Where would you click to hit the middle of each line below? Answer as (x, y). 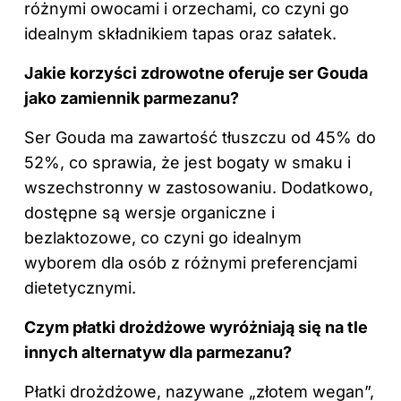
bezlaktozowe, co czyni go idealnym (163, 238)
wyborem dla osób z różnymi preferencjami (191, 263)
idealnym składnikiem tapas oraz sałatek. (180, 34)
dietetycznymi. (80, 288)
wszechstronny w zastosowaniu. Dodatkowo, (199, 188)
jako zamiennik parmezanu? (132, 98)
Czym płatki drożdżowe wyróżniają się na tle (196, 328)
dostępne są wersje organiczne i (149, 213)
